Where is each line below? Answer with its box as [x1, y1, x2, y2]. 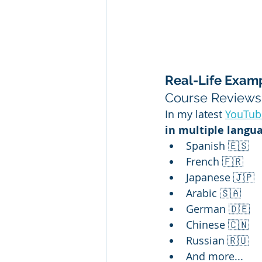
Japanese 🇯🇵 [186, 170, 254, 184]
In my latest [165, 106, 225, 121]
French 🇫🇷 [186, 154, 243, 168]
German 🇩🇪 [186, 201, 250, 216]
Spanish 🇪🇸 [186, 138, 249, 153]
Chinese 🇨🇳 [186, 217, 249, 232]
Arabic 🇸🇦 [186, 185, 241, 200]
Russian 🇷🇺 [186, 233, 249, 247]
